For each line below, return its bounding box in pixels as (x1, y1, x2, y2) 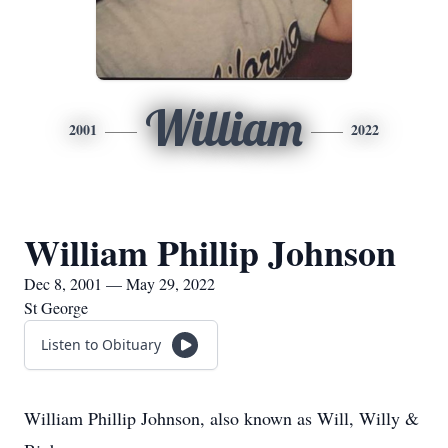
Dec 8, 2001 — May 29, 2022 (24, 273, 215, 294)
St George (24, 297, 88, 318)
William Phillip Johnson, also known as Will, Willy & (24, 406, 419, 430)
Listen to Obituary (41, 335, 161, 354)
